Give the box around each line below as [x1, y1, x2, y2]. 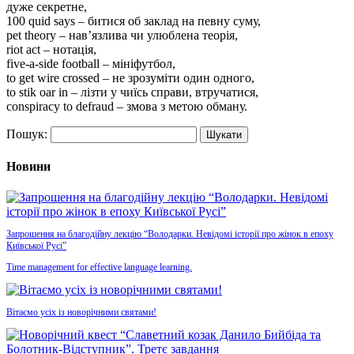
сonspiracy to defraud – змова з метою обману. [6, 99, 247, 113]
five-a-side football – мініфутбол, [6, 56, 175, 70]
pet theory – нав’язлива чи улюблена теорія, [6, 28, 238, 42]
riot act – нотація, [6, 42, 96, 56]
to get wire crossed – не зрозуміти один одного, [6, 70, 254, 85]
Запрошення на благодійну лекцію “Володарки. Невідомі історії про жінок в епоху [6, 228, 333, 240]
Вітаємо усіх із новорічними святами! [6, 307, 156, 318]
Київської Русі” [6, 240, 66, 252]
